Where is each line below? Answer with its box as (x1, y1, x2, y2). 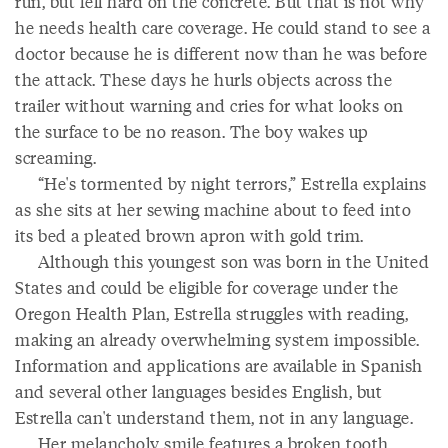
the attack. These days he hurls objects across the (15, 67, 392, 91)
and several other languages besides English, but (15, 379, 382, 403)
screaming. (15, 145, 96, 169)
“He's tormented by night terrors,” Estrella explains (15, 171, 427, 195)
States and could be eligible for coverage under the (15, 275, 399, 299)
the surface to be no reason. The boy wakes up (15, 119, 369, 143)
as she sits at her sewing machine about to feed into (15, 197, 411, 221)
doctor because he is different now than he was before (15, 41, 428, 65)
